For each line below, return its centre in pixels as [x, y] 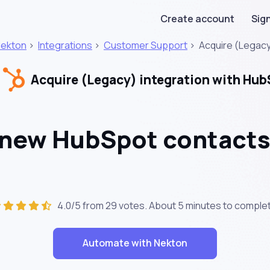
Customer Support [145, 45]
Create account [197, 19]
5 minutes [199, 205]
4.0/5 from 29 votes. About [115, 205]
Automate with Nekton [135, 243]
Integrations [65, 45]
